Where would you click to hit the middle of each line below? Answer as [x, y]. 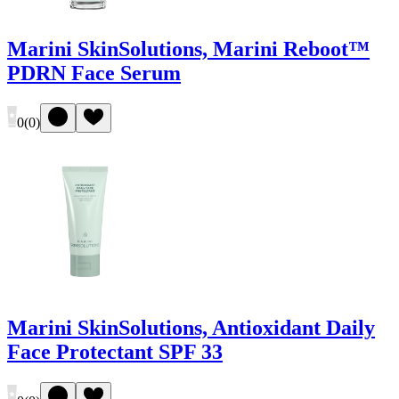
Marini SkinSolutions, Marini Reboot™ [188, 49]
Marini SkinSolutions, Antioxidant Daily [191, 327]
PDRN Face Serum [94, 73]
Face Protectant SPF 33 [115, 351]
